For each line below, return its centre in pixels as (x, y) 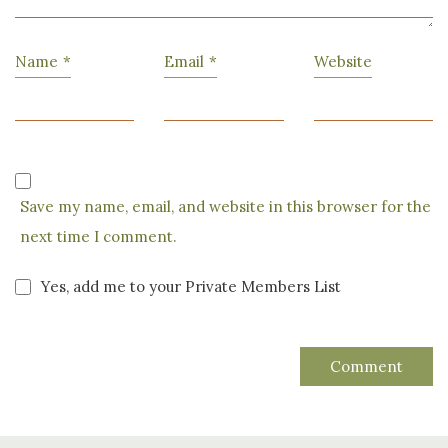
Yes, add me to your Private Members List (189, 286)
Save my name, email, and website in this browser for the (225, 206)
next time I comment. (98, 236)
